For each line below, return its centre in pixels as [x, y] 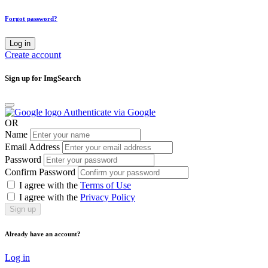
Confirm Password [40, 172]
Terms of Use [106, 185]
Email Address [32, 147]
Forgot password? [31, 19]
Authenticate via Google [109, 112]
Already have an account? [43, 234]
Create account [33, 55]
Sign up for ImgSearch [43, 78]
